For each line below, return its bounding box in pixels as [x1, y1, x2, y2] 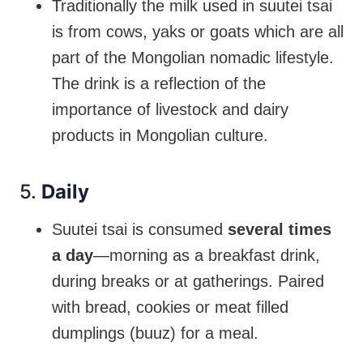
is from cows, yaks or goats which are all [52, 22, 344, 41]
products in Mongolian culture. [52, 126, 268, 144]
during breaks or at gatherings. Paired [52, 271, 324, 290]
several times [228, 220, 331, 238]
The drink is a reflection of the [52, 74, 266, 92]
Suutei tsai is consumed [52, 220, 228, 238]
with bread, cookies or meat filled [52, 297, 288, 316]
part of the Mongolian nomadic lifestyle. [52, 48, 334, 66]
